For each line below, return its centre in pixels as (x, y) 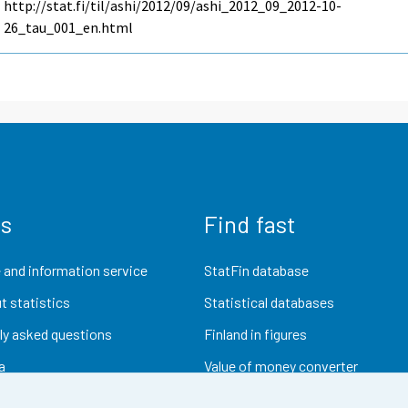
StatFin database (256, 270)
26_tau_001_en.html (69, 28)
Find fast (250, 223)
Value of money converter (281, 366)
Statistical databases (269, 301)
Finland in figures (255, 334)
